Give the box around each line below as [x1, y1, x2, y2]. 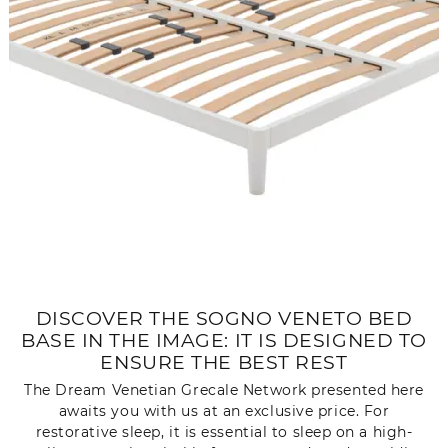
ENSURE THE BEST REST [100, 351, 348, 374]
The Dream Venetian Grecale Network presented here [24, 380, 424, 399]
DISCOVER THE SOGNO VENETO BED [35, 307, 413, 330]
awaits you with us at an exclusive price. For [58, 401, 390, 420]
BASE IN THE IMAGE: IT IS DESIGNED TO [21, 329, 427, 352]
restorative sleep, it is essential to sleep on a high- [35, 422, 413, 441]
